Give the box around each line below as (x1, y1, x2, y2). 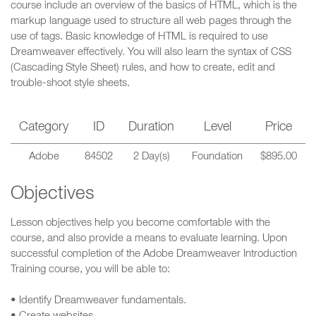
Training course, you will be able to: (11, 265, 170, 275)
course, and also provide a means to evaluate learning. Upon (11, 233, 287, 244)
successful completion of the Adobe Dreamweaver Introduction (11, 249, 297, 260)
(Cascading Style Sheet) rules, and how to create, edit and (11, 63, 275, 73)
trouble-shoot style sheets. (11, 78, 130, 89)
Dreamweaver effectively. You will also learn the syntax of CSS (11, 47, 291, 58)
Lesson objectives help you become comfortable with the (11, 218, 270, 229)
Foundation (192, 152, 243, 162)
